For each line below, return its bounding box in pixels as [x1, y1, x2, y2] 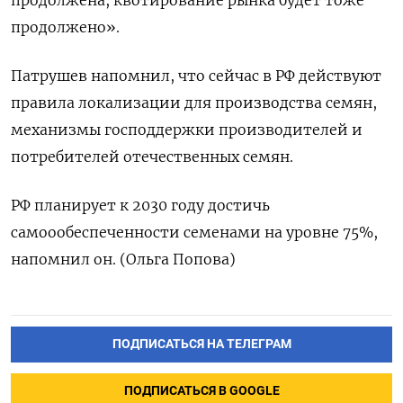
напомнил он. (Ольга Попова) [11, 250, 236, 269]
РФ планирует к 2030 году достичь [11, 196, 270, 215]
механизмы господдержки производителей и [11, 121, 363, 139]
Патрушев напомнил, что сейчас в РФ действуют [11, 67, 381, 85]
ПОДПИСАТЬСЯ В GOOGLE [123, 383, 280, 399]
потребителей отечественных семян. [11, 148, 293, 166]
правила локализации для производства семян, [11, 94, 377, 112]
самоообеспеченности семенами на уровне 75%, [11, 223, 378, 242]
